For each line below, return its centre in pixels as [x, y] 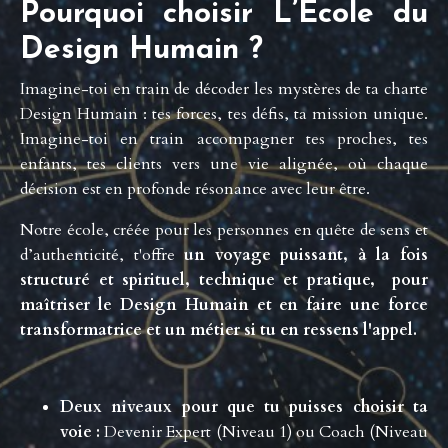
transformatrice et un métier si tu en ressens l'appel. [218, 329]
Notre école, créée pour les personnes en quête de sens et [224, 229]
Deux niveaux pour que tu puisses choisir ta [244, 406]
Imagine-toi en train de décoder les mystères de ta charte [224, 88]
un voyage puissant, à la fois [306, 254]
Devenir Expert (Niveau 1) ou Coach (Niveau [266, 431]
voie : [80, 431]
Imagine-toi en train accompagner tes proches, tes [224, 138]
